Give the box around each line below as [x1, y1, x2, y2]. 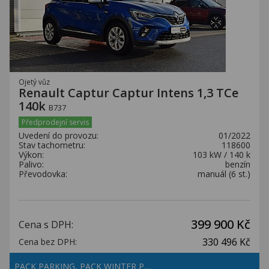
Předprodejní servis [22, 117, 89, 127]
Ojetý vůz [19, 77, 50, 86]
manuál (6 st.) [198, 168, 250, 180]
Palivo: [19, 159, 44, 170]
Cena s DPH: [19, 218, 73, 231]
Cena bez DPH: [19, 236, 77, 247]
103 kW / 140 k [193, 149, 250, 160]
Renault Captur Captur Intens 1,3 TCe [19, 85, 238, 101]
